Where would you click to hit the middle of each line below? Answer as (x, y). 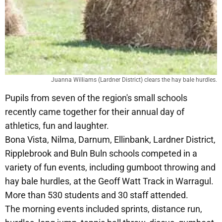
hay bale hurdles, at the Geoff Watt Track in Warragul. (109, 181)
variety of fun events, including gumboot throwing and (110, 167)
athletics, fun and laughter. (57, 125)
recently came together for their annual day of (95, 111)
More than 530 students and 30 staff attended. (97, 195)
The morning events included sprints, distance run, (104, 209)
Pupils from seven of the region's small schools (96, 98)
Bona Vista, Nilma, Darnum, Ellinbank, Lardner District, (110, 139)
